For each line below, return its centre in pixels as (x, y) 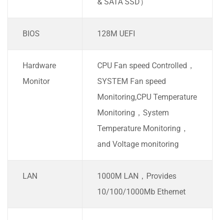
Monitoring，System (133, 113)
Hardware (39, 66)
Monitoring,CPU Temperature (147, 97)
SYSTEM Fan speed (132, 82)
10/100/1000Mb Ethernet (141, 192)
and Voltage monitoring (138, 144)
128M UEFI (116, 34)
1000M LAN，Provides (137, 176)
